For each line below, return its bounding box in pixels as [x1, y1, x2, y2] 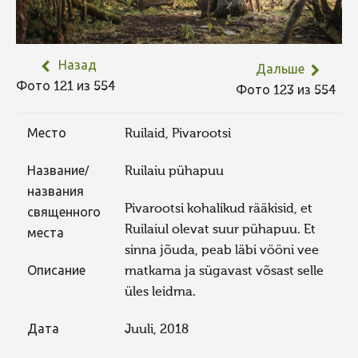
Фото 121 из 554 [16, 81, 121, 93]
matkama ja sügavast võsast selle [125, 265, 324, 278]
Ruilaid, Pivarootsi [125, 128, 232, 141]
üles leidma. [125, 285, 197, 299]
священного [26, 206, 101, 220]
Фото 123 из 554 [236, 85, 342, 97]
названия [26, 185, 84, 199]
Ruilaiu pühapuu [125, 165, 225, 178]
